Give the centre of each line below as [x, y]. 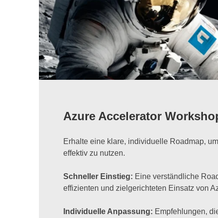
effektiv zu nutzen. [94, 153]
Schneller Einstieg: [99, 177]
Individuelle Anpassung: [109, 212]
